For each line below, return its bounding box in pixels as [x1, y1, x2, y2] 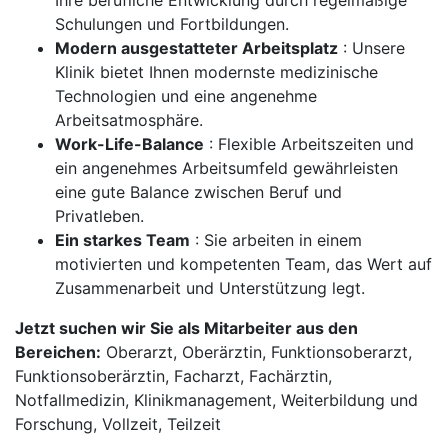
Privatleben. [55, 206, 144, 226]
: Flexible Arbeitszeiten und [204, 134, 414, 154]
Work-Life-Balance [55, 134, 204, 154]
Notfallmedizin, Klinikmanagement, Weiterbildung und [15, 390, 418, 410]
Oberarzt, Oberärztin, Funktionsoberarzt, [101, 342, 412, 362]
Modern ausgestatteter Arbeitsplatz [55, 38, 338, 58]
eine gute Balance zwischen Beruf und [55, 182, 342, 202]
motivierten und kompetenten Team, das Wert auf [55, 254, 432, 274]
